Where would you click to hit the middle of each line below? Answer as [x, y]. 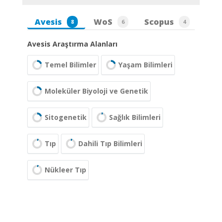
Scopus [159, 22]
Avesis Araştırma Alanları [72, 44]
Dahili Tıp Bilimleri [110, 143]
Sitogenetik [66, 117]
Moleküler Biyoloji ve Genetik [96, 91]
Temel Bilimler [70, 65]
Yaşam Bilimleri [145, 65]
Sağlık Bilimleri [135, 117]
